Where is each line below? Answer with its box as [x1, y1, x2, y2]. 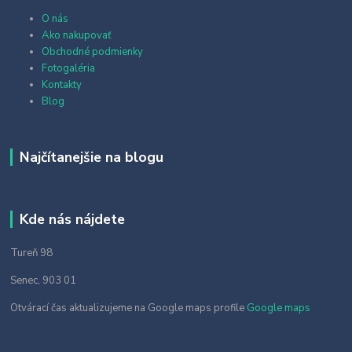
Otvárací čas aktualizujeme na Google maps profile [10, 301, 247, 315]
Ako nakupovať [42, 28, 112, 43]
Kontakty [42, 78, 82, 93]
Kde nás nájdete [19, 210, 125, 229]
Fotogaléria [42, 61, 96, 76]
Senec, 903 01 [10, 273, 79, 288]
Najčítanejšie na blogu [19, 148, 163, 167]
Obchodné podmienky [42, 45, 144, 60]
